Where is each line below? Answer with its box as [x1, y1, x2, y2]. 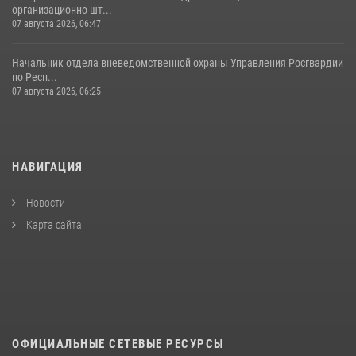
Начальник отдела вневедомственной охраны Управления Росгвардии [12, 56, 343, 69]
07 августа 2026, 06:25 [12, 85, 101, 97]
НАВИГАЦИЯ [12, 159, 83, 174]
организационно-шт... [12, 2, 112, 16]
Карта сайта [24, 218, 82, 231]
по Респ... [12, 70, 57, 83]
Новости [24, 195, 65, 209]
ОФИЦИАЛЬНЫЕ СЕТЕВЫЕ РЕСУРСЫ [12, 336, 224, 351]
